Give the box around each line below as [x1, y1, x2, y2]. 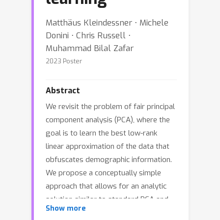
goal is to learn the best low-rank [46, 128, 157, 138]
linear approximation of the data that [46, 141, 169, 151]
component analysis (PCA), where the [46, 115, 170, 125]
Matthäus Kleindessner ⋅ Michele [46, 17, 168, 28]
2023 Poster [46, 57, 82, 65]
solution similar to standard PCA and [46, 194, 168, 204]
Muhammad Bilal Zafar [46, 43, 134, 54]
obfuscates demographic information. [46, 155, 172, 165]
